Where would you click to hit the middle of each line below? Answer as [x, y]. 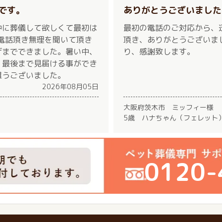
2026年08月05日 [70, 86]
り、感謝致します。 [159, 51]
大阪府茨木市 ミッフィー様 [168, 107]
